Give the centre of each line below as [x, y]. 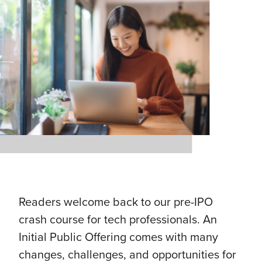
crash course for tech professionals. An [118, 220]
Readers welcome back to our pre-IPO [116, 203]
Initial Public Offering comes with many [118, 238]
